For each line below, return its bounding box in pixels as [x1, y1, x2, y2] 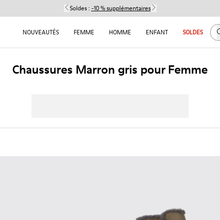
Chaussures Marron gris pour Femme [12, 61, 208, 78]
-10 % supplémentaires [91, 4, 151, 12]
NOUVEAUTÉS [22, 28, 59, 36]
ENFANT [145, 28, 168, 36]
